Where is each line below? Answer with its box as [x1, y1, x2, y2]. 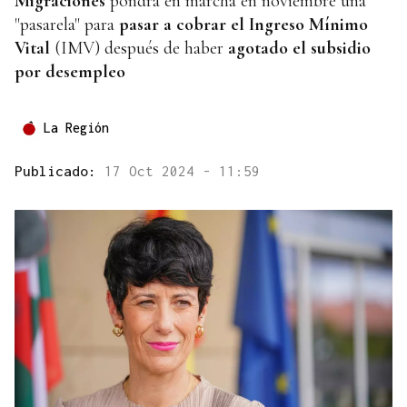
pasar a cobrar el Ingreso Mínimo [119, 14, 368, 36]
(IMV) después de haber [50, 37, 228, 60]
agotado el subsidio [228, 37, 371, 60]
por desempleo [15, 61, 125, 84]
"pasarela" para [15, 14, 119, 36]
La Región [44, 120, 109, 136]
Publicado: [15, 163, 104, 180]
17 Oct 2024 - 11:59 [104, 163, 260, 180]
